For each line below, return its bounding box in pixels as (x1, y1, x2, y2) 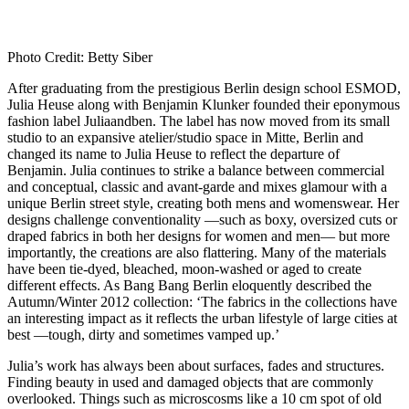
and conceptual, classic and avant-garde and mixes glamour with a (7, 179, 387, 195)
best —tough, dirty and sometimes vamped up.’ (7, 327, 279, 343)
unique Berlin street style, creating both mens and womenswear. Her (7, 195, 399, 212)
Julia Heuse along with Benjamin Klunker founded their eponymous (7, 97, 400, 113)
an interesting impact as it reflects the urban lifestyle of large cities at (7, 310, 397, 327)
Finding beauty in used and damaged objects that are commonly (7, 374, 373, 391)
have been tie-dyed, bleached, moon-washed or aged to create (7, 261, 362, 278)
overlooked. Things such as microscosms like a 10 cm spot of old (7, 391, 382, 407)
